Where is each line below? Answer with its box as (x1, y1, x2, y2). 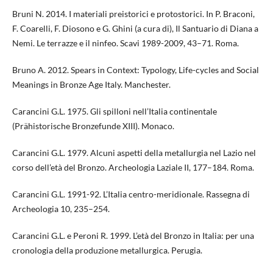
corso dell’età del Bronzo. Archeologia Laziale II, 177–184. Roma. (12, 162, 254, 173)
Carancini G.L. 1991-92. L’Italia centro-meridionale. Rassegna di (12, 189, 250, 200)
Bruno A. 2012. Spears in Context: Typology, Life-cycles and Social (12, 65, 259, 76)
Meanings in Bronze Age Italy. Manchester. (12, 79, 171, 90)
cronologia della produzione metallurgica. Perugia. (12, 245, 202, 256)
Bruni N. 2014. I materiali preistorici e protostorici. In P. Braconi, (12, 9, 255, 19)
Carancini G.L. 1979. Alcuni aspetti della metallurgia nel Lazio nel (12, 147, 256, 158)
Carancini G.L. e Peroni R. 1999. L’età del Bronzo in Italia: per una (12, 230, 254, 241)
